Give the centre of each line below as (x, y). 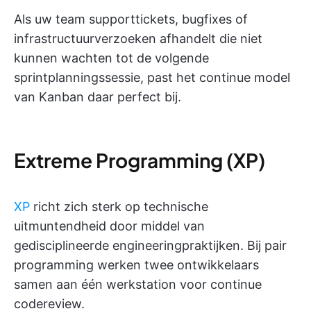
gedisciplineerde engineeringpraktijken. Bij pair (150, 245)
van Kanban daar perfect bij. (98, 96)
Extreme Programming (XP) (140, 160)
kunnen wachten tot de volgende (111, 58)
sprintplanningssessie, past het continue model (152, 77)
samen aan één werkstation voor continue (138, 284)
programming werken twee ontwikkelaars (136, 264)
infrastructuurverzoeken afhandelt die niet (138, 38)
